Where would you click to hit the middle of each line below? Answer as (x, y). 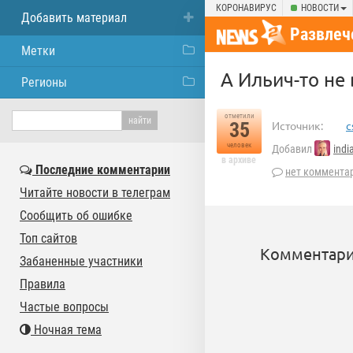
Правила (43, 284)
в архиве (239, 160)
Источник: (297, 125)
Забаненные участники (81, 261)
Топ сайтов (48, 238)
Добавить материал (74, 18)
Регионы (44, 82)
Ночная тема (66, 330)
